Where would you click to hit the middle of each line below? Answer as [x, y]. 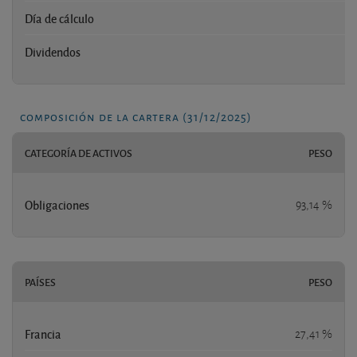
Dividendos [53, 51]
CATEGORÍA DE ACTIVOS [78, 153]
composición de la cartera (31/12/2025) [136, 116]
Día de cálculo [59, 18]
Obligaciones [57, 204]
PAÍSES [40, 282]
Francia [43, 333]
